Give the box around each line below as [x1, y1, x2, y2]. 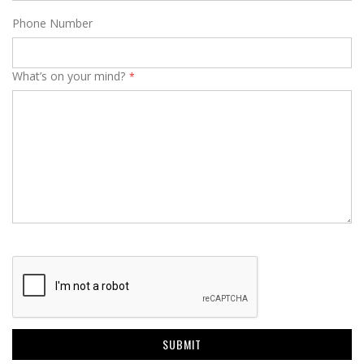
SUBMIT [162, 336, 201, 353]
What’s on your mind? [12, 68, 125, 84]
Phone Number [12, 15, 93, 31]
